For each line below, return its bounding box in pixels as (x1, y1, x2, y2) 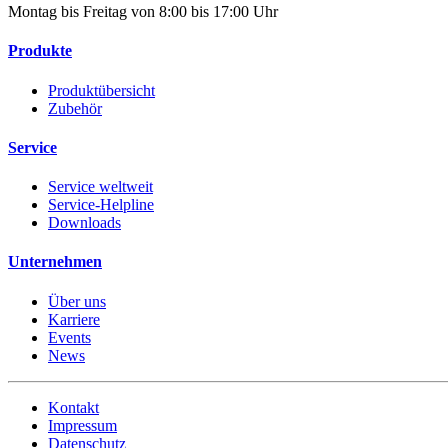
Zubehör (48, 99, 102, 117)
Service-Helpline (48, 196, 154, 214)
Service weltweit (48, 178, 153, 196)
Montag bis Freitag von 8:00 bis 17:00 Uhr (8, 3, 278, 21)
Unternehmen (8, 253, 102, 271)
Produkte (8, 42, 72, 60)
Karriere (48, 310, 100, 328)
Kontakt (48, 398, 99, 416)
